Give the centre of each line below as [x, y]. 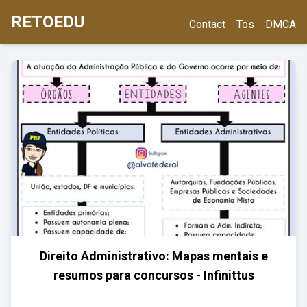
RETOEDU [48, 22]
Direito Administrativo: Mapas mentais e [153, 256]
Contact [207, 24]
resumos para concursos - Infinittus [153, 275]
